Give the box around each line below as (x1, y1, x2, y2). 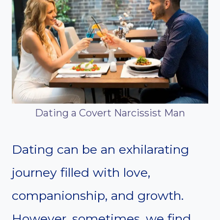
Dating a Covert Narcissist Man (35, 107, 185, 119)
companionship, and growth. (12, 188, 184, 203)
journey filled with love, (12, 165, 150, 180)
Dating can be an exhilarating (12, 142, 189, 157)
